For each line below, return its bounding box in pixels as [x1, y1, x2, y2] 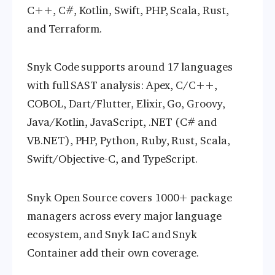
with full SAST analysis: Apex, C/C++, [27, 79, 218, 93]
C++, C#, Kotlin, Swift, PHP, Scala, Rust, [27, 3, 229, 17]
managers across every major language [27, 209, 222, 223]
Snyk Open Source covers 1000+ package [27, 190, 233, 204]
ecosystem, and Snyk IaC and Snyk [27, 227, 198, 241]
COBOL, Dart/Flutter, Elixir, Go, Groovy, [27, 97, 225, 111]
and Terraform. [27, 21, 103, 36]
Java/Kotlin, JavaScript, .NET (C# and [27, 115, 217, 130]
